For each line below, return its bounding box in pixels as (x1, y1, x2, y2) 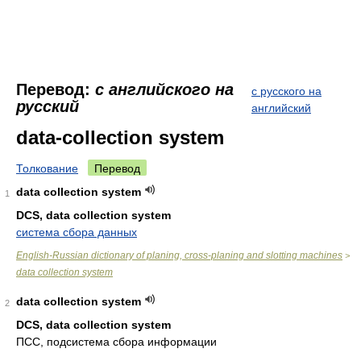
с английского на (95, 81, 234, 98)
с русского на (251, 85, 322, 98)
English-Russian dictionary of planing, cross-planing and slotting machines (16, 250, 342, 261)
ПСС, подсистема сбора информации (16, 335, 217, 348)
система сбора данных (16, 226, 137, 239)
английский (251, 102, 311, 114)
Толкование (16, 162, 78, 175)
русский (16, 98, 79, 115)
